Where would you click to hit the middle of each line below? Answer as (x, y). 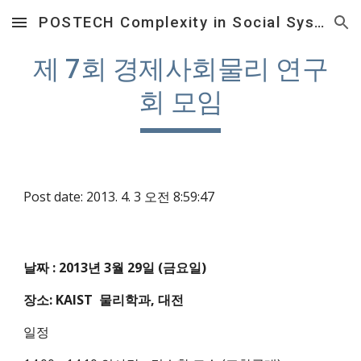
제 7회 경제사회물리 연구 (180, 69)
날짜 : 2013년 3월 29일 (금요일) (115, 268)
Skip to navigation (298, 30)
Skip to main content (70, 30)
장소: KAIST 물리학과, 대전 (104, 300)
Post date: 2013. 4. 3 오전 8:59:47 (119, 197)
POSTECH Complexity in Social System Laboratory (319, 23)
